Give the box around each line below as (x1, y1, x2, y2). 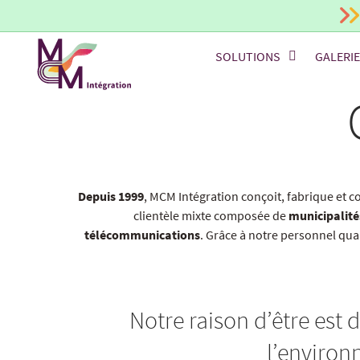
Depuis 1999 (77, 188, 144, 204)
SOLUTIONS (215, 48, 281, 64)
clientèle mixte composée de (133, 207, 288, 223)
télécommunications (84, 227, 200, 243)
